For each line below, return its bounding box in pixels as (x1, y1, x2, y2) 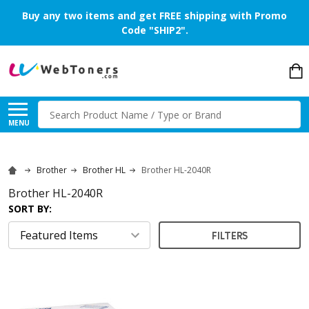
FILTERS (212, 228, 248, 241)
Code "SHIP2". (121, 23, 188, 37)
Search (38, 101, 73, 117)
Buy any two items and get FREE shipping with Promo (22, 9, 287, 22)
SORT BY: (8, 201, 52, 215)
